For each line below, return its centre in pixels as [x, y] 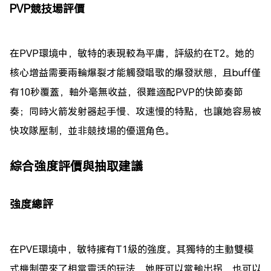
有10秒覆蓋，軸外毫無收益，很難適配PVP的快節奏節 [126, 92]
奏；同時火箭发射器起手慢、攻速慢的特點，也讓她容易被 [135, 111]
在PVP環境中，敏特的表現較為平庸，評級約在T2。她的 [132, 53]
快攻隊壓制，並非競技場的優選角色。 [92, 131]
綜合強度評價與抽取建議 [76, 166]
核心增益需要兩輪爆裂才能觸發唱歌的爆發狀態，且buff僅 [135, 73]
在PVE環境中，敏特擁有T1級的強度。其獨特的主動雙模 [132, 249]
